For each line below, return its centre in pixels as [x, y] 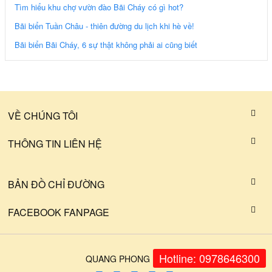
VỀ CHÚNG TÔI [42, 115]
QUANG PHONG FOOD [131, 258]
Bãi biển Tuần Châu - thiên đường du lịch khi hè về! [104, 25]
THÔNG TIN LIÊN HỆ [55, 143]
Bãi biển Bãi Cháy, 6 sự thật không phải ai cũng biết [106, 44]
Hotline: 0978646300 [209, 258]
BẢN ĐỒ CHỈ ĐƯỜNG [56, 184]
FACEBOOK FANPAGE [58, 212]
